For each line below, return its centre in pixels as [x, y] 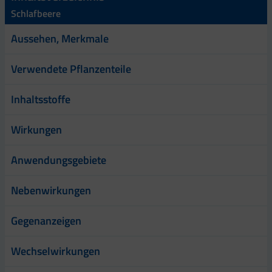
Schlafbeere [36, 13]
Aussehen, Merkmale [60, 38]
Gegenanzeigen [46, 220]
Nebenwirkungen [51, 190]
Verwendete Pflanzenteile [71, 69]
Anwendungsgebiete [59, 160]
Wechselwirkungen [56, 251]
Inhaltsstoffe [41, 99]
